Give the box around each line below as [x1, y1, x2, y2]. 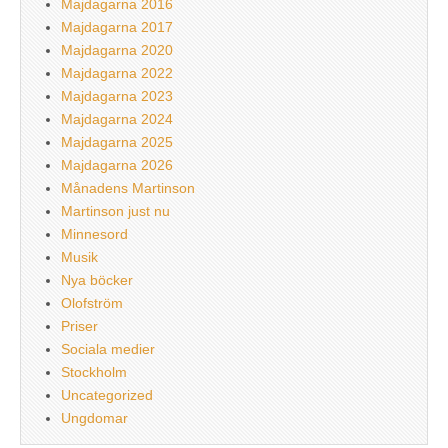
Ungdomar [61, 409, 128, 426]
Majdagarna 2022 [61, 64, 173, 81]
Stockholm [61, 363, 127, 380]
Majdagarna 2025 [61, 133, 173, 150]
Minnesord [61, 225, 128, 242]
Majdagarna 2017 [61, 18, 173, 35]
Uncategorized [61, 386, 153, 403]
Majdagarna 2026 [61, 156, 173, 173]
